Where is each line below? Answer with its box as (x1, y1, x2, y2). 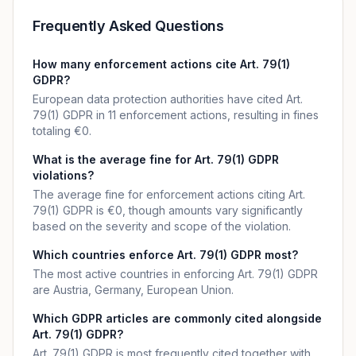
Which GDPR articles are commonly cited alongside (33, 311, 322, 325)
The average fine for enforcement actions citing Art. (33, 188, 305, 201)
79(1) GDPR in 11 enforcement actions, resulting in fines (33, 108, 319, 122)
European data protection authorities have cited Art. (33, 92, 303, 106)
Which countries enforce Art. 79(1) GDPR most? (33, 248, 298, 261)
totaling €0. (33, 124, 91, 137)
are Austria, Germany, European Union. (33, 283, 234, 296)
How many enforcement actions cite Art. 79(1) (33, 57, 290, 71)
